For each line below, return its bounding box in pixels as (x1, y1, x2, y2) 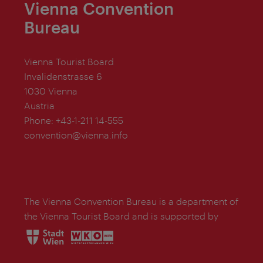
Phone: (24, 114, 53, 126)
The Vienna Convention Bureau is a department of (24, 195, 238, 207)
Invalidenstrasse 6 (24, 70, 102, 82)
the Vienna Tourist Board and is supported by (24, 210, 218, 222)
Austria (24, 100, 55, 112)
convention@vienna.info (24, 129, 128, 141)
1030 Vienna (24, 85, 77, 97)
